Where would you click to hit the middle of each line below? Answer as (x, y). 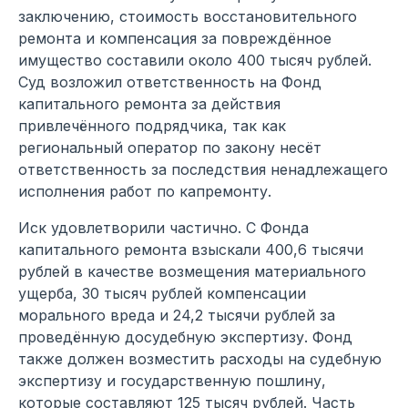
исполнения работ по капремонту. (145, 191)
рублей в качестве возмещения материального (192, 271)
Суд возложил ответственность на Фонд (170, 82)
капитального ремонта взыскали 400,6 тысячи (191, 249)
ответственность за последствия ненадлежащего (203, 169)
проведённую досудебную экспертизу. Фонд (185, 337)
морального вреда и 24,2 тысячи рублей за (177, 315)
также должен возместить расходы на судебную (200, 358)
